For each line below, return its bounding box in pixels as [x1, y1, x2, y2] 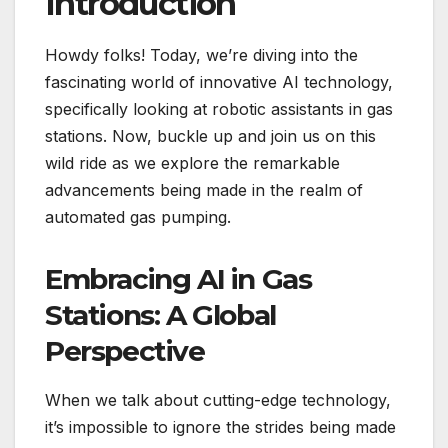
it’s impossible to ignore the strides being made [45, 416, 396, 437]
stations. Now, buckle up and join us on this [45, 125, 376, 146]
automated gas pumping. [45, 206, 231, 227]
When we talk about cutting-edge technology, [45, 389, 391, 410]
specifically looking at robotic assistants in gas [45, 98, 393, 119]
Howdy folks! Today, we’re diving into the [45, 44, 358, 65]
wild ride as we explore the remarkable [45, 152, 340, 173]
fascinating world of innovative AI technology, [45, 71, 393, 92]
